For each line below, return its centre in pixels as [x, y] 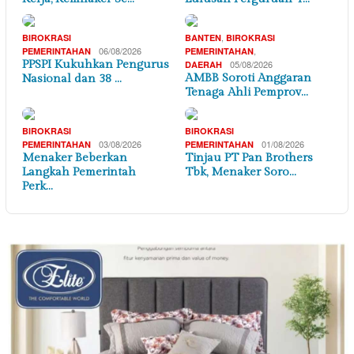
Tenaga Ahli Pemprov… [247, 92]
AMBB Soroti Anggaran [248, 77]
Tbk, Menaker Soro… [241, 171]
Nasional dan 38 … [72, 78]
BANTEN [203, 37]
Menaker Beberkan [75, 157]
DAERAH [203, 64]
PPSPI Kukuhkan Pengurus [96, 64]
